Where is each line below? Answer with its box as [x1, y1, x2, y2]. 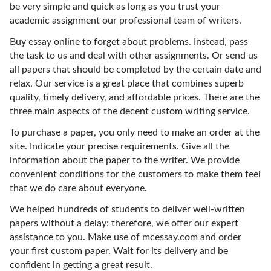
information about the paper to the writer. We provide [10, 155, 240, 165]
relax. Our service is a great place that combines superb [10, 79, 244, 88]
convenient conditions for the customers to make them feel [10, 169, 261, 179]
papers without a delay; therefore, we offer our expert [10, 218, 238, 228]
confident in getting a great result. [10, 260, 152, 270]
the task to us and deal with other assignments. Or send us [10, 51, 258, 60]
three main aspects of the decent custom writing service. [10, 106, 250, 116]
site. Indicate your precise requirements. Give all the [10, 142, 229, 151]
